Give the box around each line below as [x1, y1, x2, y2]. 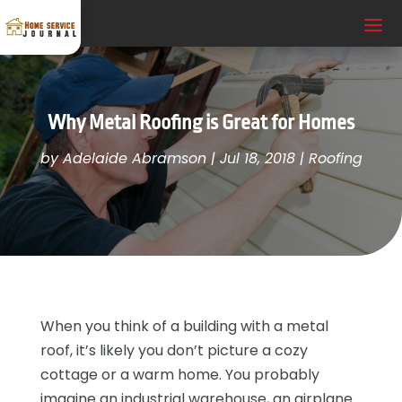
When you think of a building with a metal [39, 315, 328, 336]
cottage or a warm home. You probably [39, 363, 319, 385]
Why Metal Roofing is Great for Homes [48, 110, 354, 135]
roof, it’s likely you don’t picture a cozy [39, 339, 308, 361]
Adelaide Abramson [62, 147, 206, 169]
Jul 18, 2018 [219, 147, 295, 169]
